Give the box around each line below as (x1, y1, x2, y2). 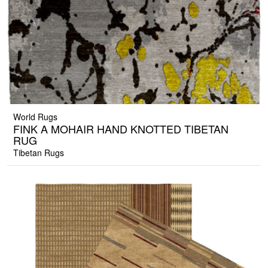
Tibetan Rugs (13, 147, 64, 159)
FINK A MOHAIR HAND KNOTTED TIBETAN (13, 121, 229, 137)
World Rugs (13, 111, 57, 123)
